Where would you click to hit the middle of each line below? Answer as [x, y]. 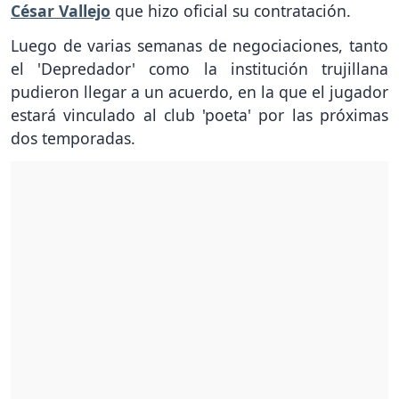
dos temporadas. [73, 138]
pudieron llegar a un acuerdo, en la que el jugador [199, 92]
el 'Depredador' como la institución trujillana [199, 69]
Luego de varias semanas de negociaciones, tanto [199, 46]
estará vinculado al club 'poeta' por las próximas [199, 115]
